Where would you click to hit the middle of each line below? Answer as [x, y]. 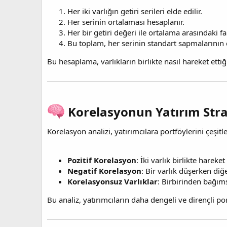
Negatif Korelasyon [104, 171]
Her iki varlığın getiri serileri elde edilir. [135, 11]
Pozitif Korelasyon [102, 160]
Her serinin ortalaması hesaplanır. [126, 22]
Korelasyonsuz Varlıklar [112, 181]
